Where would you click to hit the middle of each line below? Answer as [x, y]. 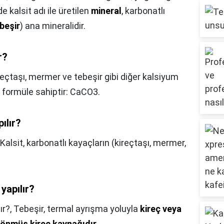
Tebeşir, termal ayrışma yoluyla [77, 209]
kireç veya [161, 209]
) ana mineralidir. [53, 26]
